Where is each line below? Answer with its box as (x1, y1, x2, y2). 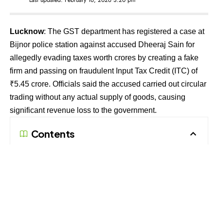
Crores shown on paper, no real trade (28, 151, 149, 161)
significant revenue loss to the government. (10, 106, 157, 114)
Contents (31, 127, 75, 140)
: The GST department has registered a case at (44, 27, 204, 36)
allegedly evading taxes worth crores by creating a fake (10, 53, 199, 62)
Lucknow (10, 27, 44, 36)
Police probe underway (29, 186, 106, 196)
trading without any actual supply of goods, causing (10, 92, 185, 101)
